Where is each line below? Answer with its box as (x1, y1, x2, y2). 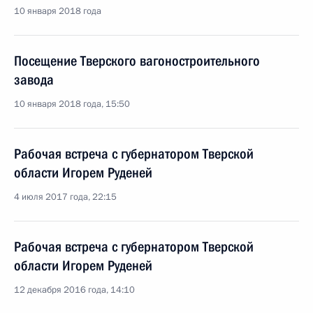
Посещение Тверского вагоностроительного (14, 52, 260, 69)
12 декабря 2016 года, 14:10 (14, 284, 135, 296)
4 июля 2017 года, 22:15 (14, 191, 117, 203)
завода (14, 71, 54, 88)
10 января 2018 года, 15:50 (14, 98, 130, 110)
